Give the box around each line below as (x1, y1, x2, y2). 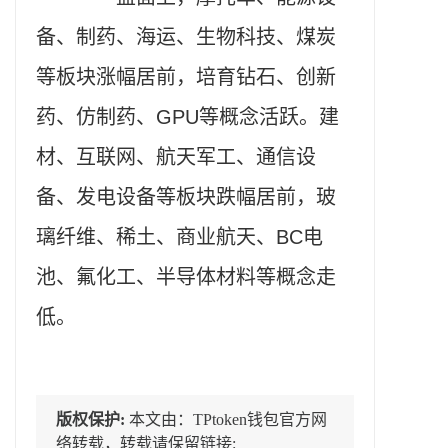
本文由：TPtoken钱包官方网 (129, 411, 327, 429)
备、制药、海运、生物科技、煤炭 (36, 26, 336, 49)
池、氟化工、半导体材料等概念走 (36, 266, 336, 289)
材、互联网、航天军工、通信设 (36, 146, 316, 169)
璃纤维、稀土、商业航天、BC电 (36, 226, 323, 249)
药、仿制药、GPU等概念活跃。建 (36, 106, 339, 129)
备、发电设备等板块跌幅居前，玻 (36, 186, 336, 209)
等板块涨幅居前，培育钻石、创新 (36, 66, 336, 89)
